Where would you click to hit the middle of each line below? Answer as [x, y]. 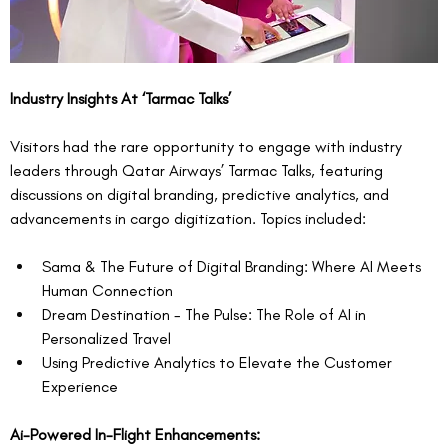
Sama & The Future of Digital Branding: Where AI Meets [233, 267]
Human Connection [107, 291]
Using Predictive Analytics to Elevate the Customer [219, 363]
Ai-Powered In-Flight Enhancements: [135, 435]
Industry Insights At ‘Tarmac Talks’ [120, 99]
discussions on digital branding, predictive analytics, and [201, 195]
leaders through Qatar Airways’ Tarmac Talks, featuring [198, 171]
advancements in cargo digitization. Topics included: [188, 219]
